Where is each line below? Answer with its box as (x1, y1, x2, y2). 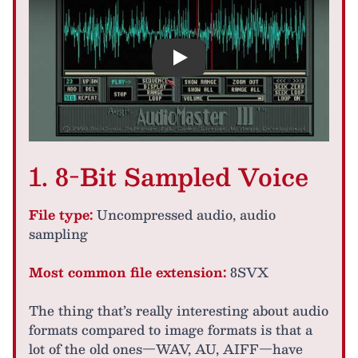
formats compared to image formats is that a (29, 318, 312, 340)
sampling (29, 222, 88, 245)
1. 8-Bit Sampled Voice (29, 155, 308, 197)
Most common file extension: (29, 261, 226, 283)
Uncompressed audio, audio (93, 203, 276, 225)
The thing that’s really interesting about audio (29, 299, 328, 321)
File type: (29, 203, 93, 225)
